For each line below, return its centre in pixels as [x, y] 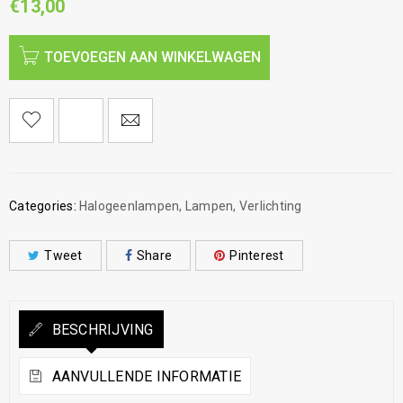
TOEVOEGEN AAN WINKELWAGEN [152, 58]
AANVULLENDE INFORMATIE [144, 377]
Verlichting [270, 206]
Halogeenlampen [129, 206]
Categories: [43, 206]
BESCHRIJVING [101, 330]
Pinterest [257, 256]
